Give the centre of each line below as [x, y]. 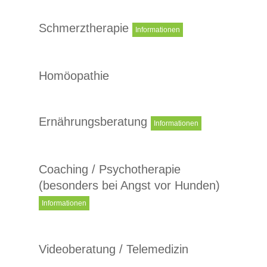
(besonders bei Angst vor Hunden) [129, 185]
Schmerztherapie [85, 28]
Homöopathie [74, 75]
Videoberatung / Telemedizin [113, 249]
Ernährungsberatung [94, 121]
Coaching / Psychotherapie [109, 169]
